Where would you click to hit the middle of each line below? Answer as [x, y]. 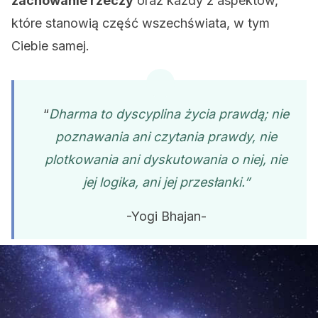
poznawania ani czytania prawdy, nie [166, 137]
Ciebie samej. [50, 46]
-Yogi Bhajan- [166, 216]
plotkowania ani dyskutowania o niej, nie [166, 159]
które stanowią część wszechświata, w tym [141, 23]
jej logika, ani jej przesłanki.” [166, 182]
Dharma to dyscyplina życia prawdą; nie [169, 114]
